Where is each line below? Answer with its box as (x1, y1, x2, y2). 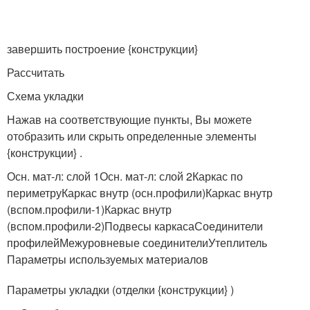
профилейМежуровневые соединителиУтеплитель (7, 235, 267, 251)
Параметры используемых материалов (7, 251, 208, 268)
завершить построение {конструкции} (7, 41, 198, 57)
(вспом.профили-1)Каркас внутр (7, 201, 172, 218)
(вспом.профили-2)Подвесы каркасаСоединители (7, 218, 263, 235)
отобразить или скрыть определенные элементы (7, 128, 257, 145)
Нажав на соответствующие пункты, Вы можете (7, 111, 252, 128)
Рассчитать (7, 64, 64, 81)
